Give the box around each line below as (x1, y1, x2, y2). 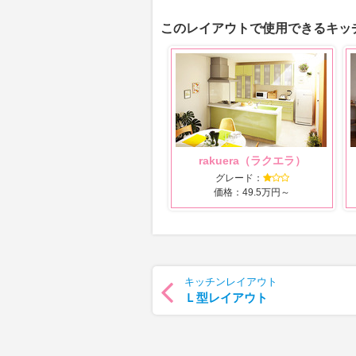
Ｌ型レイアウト (184, 291, 268, 304)
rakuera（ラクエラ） (198, 154, 306, 167)
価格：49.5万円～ (214, 187, 290, 198)
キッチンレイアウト (184, 276, 277, 288)
